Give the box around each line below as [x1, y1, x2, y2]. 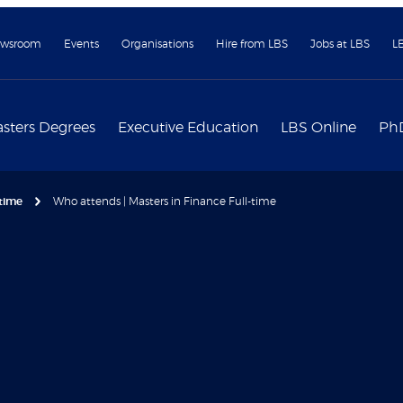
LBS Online [281, 121, 356, 135]
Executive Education [118, 121, 258, 135]
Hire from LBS [216, 39, 288, 49]
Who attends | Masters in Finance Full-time [53, 195, 276, 207]
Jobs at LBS [310, 39, 370, 49]
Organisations [121, 39, 193, 49]
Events [64, 39, 99, 49]
